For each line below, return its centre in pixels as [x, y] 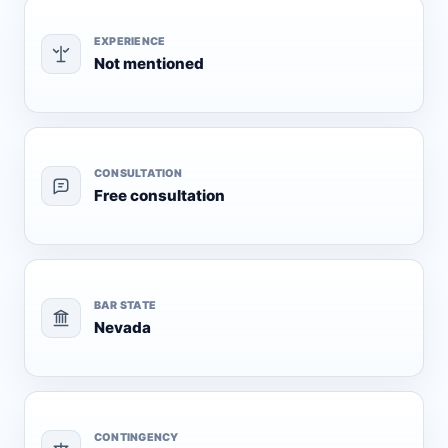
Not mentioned [149, 63]
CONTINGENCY [136, 437]
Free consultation [159, 195]
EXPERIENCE [130, 41]
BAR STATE [125, 305]
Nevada [122, 327]
